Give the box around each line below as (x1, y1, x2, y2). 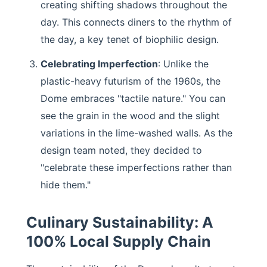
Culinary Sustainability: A (26, 213, 213, 231)
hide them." (41, 179, 91, 191)
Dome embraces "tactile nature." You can (41, 92, 225, 104)
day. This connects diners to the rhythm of (41, 16, 232, 28)
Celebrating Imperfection (41, 58, 158, 70)
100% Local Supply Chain (26, 232, 211, 250)
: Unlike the (158, 58, 209, 70)
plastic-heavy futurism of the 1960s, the (41, 75, 221, 87)
